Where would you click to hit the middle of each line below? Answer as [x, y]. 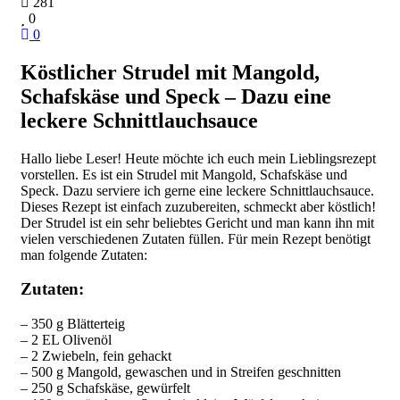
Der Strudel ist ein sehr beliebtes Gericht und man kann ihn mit [197, 222]
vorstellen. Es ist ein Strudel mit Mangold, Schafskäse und [184, 174]
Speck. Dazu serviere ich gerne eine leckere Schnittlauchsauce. [197, 190]
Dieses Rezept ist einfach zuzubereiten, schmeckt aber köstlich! [198, 206]
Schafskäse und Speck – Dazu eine [176, 96]
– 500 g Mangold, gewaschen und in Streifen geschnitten [181, 372]
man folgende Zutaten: [84, 254]
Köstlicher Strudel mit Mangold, [170, 72]
